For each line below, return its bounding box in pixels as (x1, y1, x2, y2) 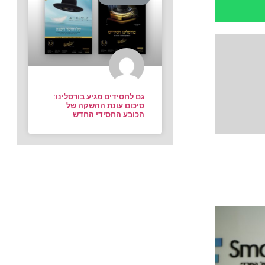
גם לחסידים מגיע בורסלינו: (53, 92, 145, 102)
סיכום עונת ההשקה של (66, 101, 145, 111)
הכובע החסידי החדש (73, 110, 145, 119)
